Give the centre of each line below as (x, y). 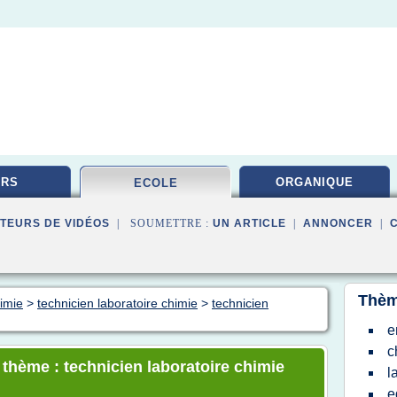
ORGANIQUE (315, 182)
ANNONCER (338, 223)
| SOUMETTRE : (161, 223)
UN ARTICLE (249, 223)
